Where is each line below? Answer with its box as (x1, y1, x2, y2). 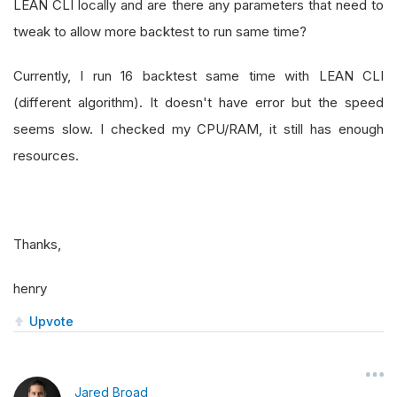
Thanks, (13, 236, 61, 253)
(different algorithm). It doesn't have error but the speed (13, 94, 384, 111)
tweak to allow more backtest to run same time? (13, 23, 307, 40)
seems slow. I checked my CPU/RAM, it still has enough (13, 121, 384, 137)
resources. (13, 147, 79, 164)
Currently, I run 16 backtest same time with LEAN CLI (13, 67, 384, 84)
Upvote (29, 313, 74, 329)
